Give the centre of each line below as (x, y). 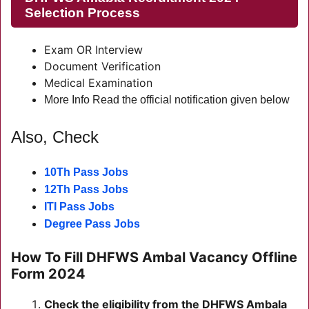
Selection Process (82, 12)
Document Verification (102, 66)
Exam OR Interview (93, 49)
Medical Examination (98, 82)
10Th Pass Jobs (86, 172)
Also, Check (55, 137)
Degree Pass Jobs (92, 223)
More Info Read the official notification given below (167, 99)
